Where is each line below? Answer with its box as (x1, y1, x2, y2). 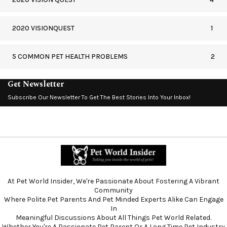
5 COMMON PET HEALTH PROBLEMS (12, 52, 128, 61)
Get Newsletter (8, 78, 64, 90)
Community (94, 185, 133, 195)
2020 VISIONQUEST (12, 23, 74, 32)
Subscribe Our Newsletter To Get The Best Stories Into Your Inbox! (8, 93, 191, 101)
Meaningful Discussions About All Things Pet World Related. (16, 213, 211, 222)
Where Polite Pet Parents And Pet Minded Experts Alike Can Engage (4, 195, 223, 204)
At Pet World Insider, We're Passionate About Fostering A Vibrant (8, 176, 219, 185)
